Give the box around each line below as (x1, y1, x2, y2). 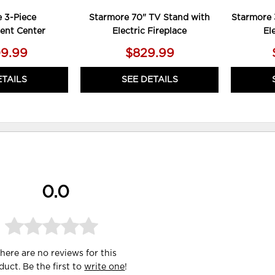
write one (84, 263, 125, 272)
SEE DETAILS (121, 76, 178, 85)
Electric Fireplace (112, 27, 187, 36)
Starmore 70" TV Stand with (89, 14, 211, 23)
